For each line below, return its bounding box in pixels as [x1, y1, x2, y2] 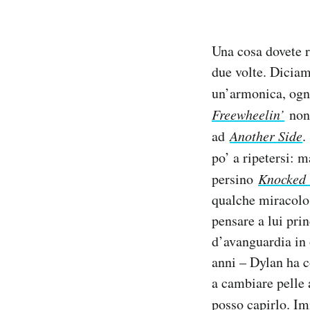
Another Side [230, 126, 302, 145]
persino [212, 169, 258, 188]
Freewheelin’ [212, 104, 284, 123]
